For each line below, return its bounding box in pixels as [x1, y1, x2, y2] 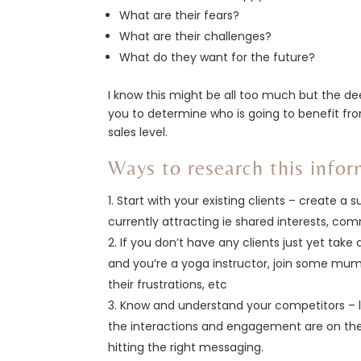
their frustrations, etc [108, 276, 228, 293]
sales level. [108, 123, 168, 140]
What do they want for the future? [119, 48, 316, 65]
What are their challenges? [119, 27, 272, 44]
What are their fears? [119, 6, 240, 23]
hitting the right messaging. [108, 338, 264, 355]
